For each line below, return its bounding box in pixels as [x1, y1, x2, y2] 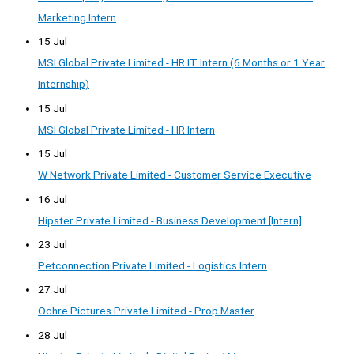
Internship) [38, 77, 89, 91]
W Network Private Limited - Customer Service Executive [38, 168, 311, 182]
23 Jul [38, 237, 67, 250]
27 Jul [38, 283, 67, 296]
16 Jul [38, 192, 67, 205]
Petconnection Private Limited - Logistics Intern [38, 258, 267, 272]
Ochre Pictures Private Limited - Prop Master [38, 304, 254, 318]
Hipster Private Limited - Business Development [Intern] [38, 213, 302, 227]
